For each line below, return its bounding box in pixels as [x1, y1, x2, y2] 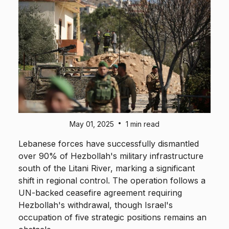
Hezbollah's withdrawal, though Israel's [18, 200, 173, 211]
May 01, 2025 [70, 120, 114, 129]
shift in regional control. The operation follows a [18, 175, 205, 186]
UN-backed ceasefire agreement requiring [18, 188, 182, 198]
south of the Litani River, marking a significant [18, 163, 195, 174]
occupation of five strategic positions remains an [18, 212, 207, 223]
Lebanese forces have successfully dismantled [18, 139, 199, 149]
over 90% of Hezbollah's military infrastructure [18, 151, 203, 162]
